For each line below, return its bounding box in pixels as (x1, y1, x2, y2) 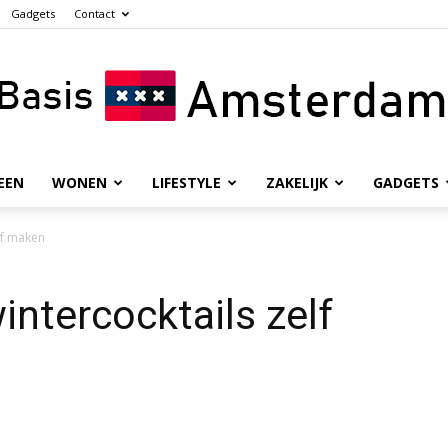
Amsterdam (223, 329, 298, 347)
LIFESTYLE (151, 173, 221, 192)
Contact (74, 6, 115, 21)
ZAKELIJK (265, 173, 328, 192)
